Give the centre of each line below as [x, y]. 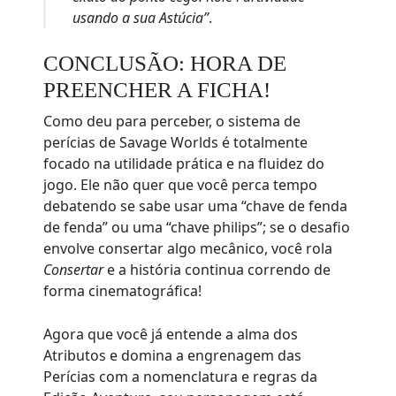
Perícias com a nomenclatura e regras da [181, 377]
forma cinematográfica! [123, 291]
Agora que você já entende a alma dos [171, 335]
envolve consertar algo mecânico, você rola [188, 249]
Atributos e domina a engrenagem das [173, 356]
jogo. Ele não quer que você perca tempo [181, 185]
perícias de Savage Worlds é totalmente [176, 143]
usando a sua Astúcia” [141, 18]
